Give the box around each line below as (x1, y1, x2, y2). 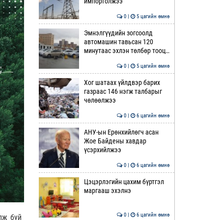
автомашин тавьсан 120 (83, 38, 153, 46)
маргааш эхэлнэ (83, 187, 131, 194)
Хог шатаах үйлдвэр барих (83, 79, 160, 86)
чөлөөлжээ (83, 96, 116, 104)
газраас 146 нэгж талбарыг (83, 87, 162, 95)
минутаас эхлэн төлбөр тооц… (83, 47, 169, 55)
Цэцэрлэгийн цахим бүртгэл (83, 178, 164, 186)
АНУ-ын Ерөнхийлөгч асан (83, 128, 159, 136)
